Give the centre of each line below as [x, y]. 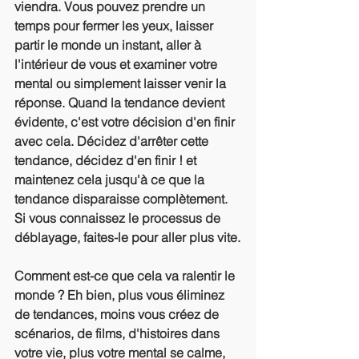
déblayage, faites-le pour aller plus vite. [127, 237]
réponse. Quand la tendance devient [121, 103]
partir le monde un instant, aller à [109, 45]
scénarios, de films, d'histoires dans [119, 333]
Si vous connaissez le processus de [119, 218]
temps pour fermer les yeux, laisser [115, 26]
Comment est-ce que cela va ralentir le [126, 276]
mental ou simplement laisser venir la [122, 83]
